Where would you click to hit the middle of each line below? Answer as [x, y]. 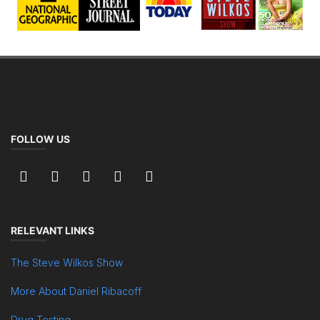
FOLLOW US [40, 139]
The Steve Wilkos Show [67, 262]
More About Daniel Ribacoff [76, 291]
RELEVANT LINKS [52, 230]
